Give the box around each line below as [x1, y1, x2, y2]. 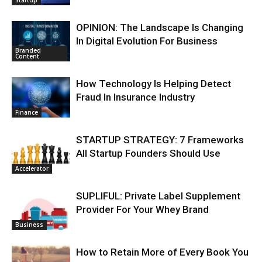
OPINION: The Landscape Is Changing [76, 22, 243, 34]
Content [15, 52, 39, 61]
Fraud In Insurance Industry [76, 91, 195, 104]
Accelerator [15, 164, 49, 173]
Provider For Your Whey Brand [76, 204, 209, 216]
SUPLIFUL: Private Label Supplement [76, 190, 240, 202]
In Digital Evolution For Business [76, 35, 218, 47]
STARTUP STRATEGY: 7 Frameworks [76, 134, 244, 146]
